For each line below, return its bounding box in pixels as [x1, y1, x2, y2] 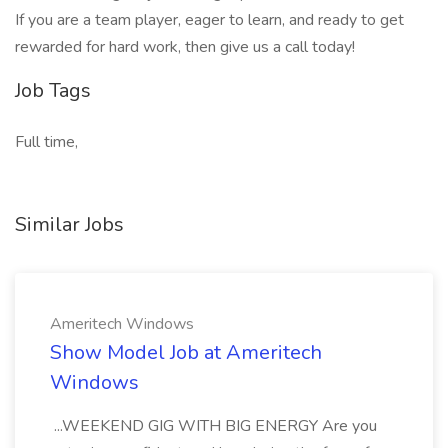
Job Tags [15, 77, 91, 104]
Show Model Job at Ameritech [50, 339, 322, 366]
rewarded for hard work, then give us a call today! [15, 36, 355, 58]
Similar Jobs [15, 211, 124, 238]
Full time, [15, 131, 78, 153]
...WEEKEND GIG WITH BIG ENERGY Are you [50, 415, 377, 437]
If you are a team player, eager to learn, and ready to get [15, 9, 404, 31]
